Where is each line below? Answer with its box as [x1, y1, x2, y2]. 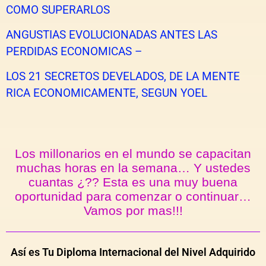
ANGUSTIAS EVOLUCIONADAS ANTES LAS [6, 27, 217, 42]
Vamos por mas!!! [83, 204, 183, 218]
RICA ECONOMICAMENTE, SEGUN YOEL [6, 86, 207, 100]
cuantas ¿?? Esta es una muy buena [28, 175, 237, 189]
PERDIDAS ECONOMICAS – [6, 44, 142, 58]
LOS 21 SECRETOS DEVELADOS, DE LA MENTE [6, 69, 240, 84]
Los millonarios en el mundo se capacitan [15, 147, 251, 161]
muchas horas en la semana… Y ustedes [15, 161, 251, 175]
